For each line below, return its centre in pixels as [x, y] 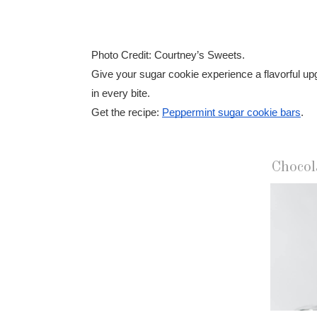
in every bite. [121, 93]
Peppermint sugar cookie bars [231, 112]
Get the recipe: [127, 112]
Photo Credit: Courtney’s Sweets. [168, 55]
